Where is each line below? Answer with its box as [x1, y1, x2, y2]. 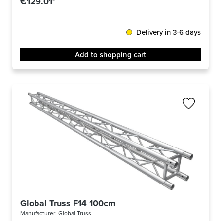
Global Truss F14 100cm [20, 197, 115, 210]
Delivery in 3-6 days [136, 27, 201, 37]
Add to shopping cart [75, 49, 146, 60]
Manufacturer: [20, 209, 58, 218]
